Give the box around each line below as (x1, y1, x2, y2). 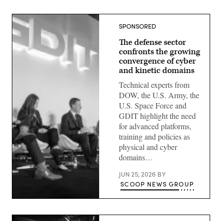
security (12, 204, 35, 213)
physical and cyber (119, 142, 177, 152)
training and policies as (119, 131, 190, 142)
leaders (12, 211, 34, 220)
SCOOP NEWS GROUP (120, 180, 194, 188)
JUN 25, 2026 (119, 170, 157, 179)
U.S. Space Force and (119, 100, 186, 110)
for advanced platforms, (119, 121, 191, 131)
